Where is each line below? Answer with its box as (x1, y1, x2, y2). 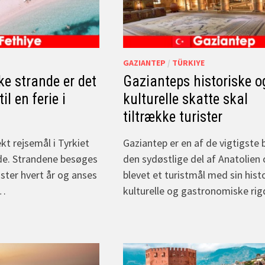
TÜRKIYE (172, 57, 205, 68)
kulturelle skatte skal (123, 90, 248, 108)
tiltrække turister (123, 108, 223, 125)
